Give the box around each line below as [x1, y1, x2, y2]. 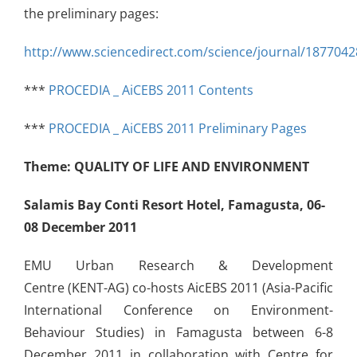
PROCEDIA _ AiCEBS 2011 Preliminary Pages [49, 120, 307, 138]
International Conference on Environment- [24, 301, 333, 320]
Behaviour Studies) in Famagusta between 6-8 [24, 324, 333, 342]
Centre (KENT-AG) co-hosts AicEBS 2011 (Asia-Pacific [24, 279, 333, 297]
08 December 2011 [24, 218, 137, 237]
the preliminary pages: [24, 5, 159, 23]
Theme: [24, 158, 71, 176]
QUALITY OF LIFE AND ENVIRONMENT [74, 158, 309, 176]
